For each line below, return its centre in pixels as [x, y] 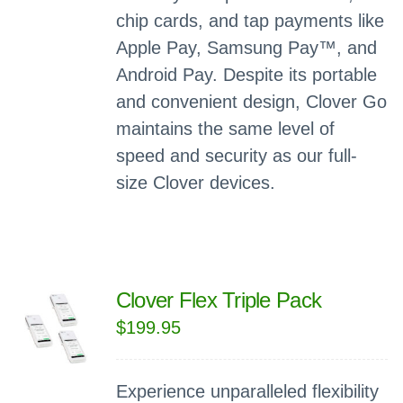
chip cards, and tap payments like [250, 21]
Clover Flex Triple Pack [219, 300]
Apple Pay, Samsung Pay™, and [246, 48]
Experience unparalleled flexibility [247, 391]
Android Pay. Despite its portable [246, 75]
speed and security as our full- [236, 156]
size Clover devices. [195, 183]
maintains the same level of [225, 129]
